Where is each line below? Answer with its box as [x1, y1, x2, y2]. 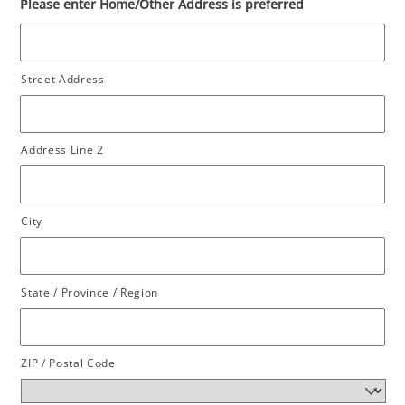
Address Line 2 [21, 142, 104, 157]
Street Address [21, 71, 105, 86]
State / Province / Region [21, 284, 159, 299]
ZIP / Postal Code [21, 355, 116, 371]
